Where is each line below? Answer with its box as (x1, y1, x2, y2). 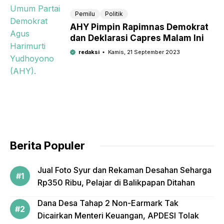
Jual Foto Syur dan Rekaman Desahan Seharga (37, 165, 211, 175)
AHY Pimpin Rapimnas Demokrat (70, 22, 208, 32)
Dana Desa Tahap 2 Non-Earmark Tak (37, 198, 178, 208)
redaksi (78, 48, 99, 56)
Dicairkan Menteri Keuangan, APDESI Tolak (37, 210, 199, 221)
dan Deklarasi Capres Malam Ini (70, 33, 204, 43)
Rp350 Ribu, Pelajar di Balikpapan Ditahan (37, 177, 195, 188)
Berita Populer (10, 139, 85, 152)
